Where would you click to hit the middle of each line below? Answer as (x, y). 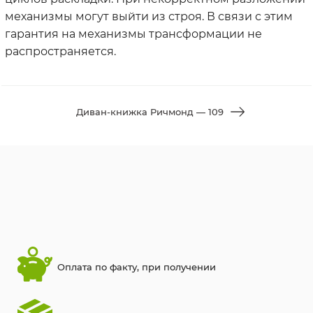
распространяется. (60, 51)
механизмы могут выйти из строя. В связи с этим (149, 16)
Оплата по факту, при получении (137, 267)
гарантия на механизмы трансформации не (133, 34)
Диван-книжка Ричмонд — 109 (150, 111)
